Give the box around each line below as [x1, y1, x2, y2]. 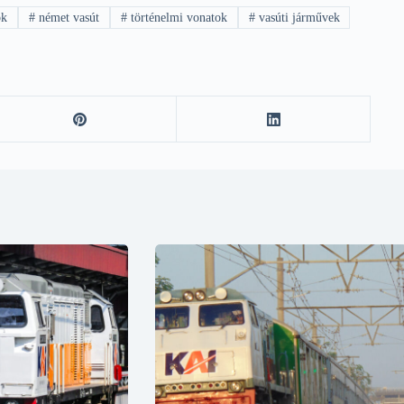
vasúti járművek [254, 10, 340, 24]
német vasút [35, 10, 100, 24]
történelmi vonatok [126, 10, 227, 24]
